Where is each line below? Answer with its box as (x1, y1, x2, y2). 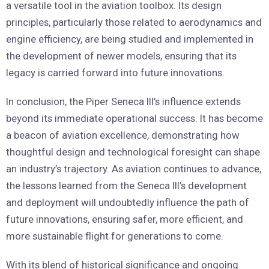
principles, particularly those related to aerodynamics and (6, 16, 262, 29)
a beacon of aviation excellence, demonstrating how (6, 129, 240, 142)
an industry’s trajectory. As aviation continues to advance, (6, 163, 261, 175)
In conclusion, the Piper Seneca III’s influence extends (6, 95, 241, 108)
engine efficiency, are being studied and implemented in (6, 33, 253, 46)
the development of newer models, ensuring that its (6, 50, 237, 62)
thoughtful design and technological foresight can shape (6, 146, 260, 159)
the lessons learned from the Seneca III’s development (6, 180, 247, 192)
